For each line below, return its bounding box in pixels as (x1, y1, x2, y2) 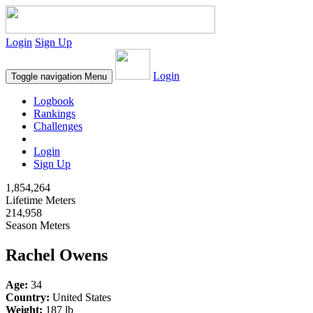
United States (50, 291, 111, 303)
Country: (6, 291, 50, 303)
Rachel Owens (6, 245, 108, 264)
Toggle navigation (11, 71, 82, 82)
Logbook (34, 95, 74, 107)
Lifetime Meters (6, 194, 75, 206)
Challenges (34, 120, 82, 132)
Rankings (34, 108, 75, 119)
